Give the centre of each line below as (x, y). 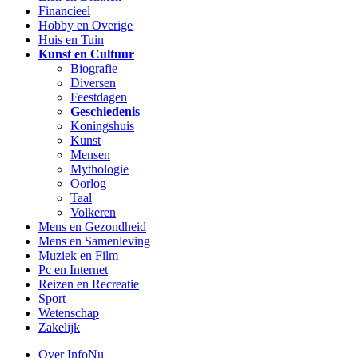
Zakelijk (59, 327)
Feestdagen (99, 97)
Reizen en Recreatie (89, 284)
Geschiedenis (105, 111)
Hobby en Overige (86, 25)
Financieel (64, 10)
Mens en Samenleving (94, 241)
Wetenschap (69, 312)
